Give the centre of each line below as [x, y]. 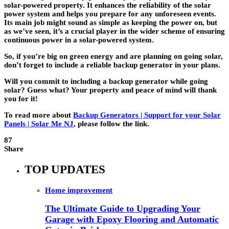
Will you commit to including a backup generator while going [106, 82]
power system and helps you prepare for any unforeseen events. [110, 14]
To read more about [39, 115]
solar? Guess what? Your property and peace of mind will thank [110, 90]
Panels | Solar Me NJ [39, 124]
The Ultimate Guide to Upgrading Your [123, 209]
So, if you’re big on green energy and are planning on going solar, [113, 56]
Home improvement [79, 190]
